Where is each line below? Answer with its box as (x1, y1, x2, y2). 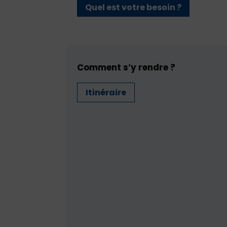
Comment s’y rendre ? (77, 61, 175, 73)
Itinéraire (86, 86, 126, 98)
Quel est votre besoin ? (85, 2, 181, 14)
